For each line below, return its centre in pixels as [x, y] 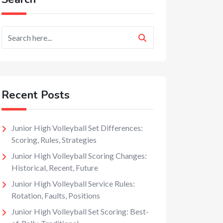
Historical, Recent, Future [55, 167]
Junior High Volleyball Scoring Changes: [79, 156]
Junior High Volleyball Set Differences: [77, 128]
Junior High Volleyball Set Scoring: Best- [80, 211]
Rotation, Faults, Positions [56, 195]
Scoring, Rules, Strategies [54, 140]
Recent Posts [36, 95]
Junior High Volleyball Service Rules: [73, 183]
